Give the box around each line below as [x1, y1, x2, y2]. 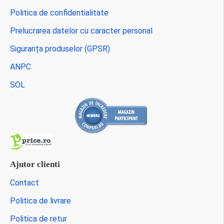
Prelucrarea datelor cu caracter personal [10, 26, 152, 35]
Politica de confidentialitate [10, 8, 108, 17]
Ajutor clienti [10, 159, 60, 169]
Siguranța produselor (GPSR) [10, 44, 110, 53]
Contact [10, 178, 39, 187]
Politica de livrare [10, 196, 71, 205]
